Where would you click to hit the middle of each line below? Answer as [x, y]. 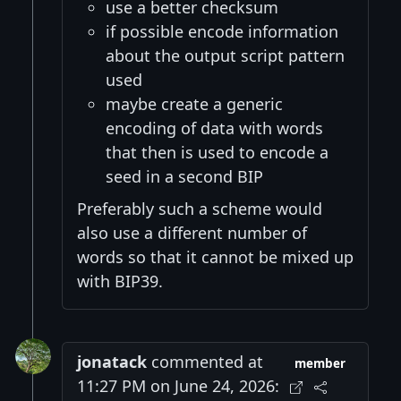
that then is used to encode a [217, 152]
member [320, 363]
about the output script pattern [225, 55]
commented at [205, 361]
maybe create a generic [194, 103]
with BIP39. [120, 281]
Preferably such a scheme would [200, 208]
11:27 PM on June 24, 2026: [178, 385]
